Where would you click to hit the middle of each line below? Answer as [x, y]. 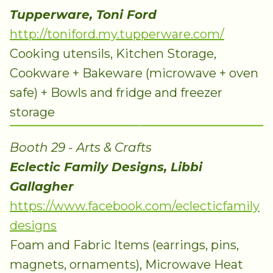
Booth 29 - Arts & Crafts [81, 147]
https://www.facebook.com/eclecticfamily [135, 206]
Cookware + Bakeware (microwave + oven [134, 73]
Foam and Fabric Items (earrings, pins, [124, 245]
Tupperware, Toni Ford [83, 14]
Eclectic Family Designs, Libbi [106, 167]
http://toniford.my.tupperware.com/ [117, 34]
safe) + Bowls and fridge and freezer [116, 92]
